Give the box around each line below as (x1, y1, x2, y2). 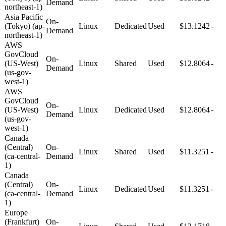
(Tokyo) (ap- (5, 21, 45, 30)
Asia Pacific (5, 12, 43, 21)
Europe (5, 208, 28, 217)
